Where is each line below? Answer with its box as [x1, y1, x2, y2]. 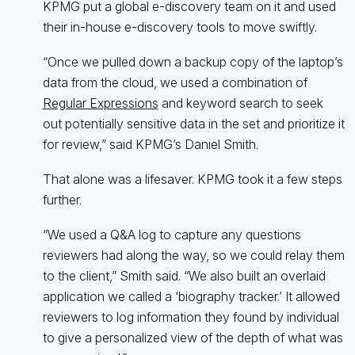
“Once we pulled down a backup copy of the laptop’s [42, 53, 343, 70]
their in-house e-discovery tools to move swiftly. [42, 18, 317, 35]
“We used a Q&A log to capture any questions [42, 226, 301, 242]
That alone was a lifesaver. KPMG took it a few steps [42, 170, 342, 187]
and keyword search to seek [158, 94, 323, 111]
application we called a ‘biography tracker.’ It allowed [42, 288, 340, 304]
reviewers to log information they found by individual [42, 308, 339, 325]
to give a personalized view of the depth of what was [42, 329, 343, 345]
